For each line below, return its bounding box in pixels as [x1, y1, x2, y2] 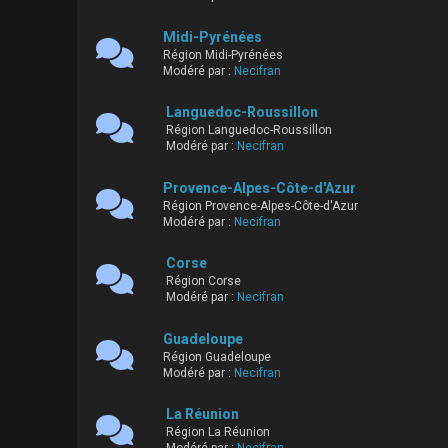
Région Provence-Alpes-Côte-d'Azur [162, 199, 358, 214]
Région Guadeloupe [162, 350, 271, 365]
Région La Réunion [165, 425, 270, 440]
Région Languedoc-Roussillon [165, 123, 332, 138]
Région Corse [165, 274, 241, 289]
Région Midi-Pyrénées [162, 48, 283, 63]
